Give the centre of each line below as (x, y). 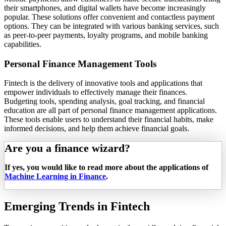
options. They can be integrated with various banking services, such (111, 26)
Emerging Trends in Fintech (77, 207)
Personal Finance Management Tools (80, 64)
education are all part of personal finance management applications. (110, 110)
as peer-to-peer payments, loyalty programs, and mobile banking (106, 35)
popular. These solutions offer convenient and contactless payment (109, 17)
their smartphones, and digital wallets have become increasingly (105, 8)
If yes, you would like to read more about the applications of (106, 167)
